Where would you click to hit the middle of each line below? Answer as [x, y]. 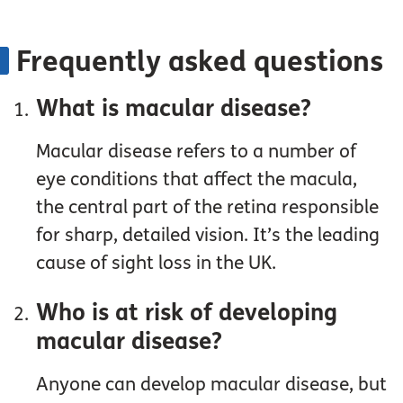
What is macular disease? [174, 109]
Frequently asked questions [199, 63]
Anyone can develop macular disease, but [212, 385]
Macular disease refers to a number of [197, 152]
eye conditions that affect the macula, [197, 180]
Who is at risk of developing [187, 313]
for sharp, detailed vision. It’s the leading [208, 236]
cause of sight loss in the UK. [157, 264]
